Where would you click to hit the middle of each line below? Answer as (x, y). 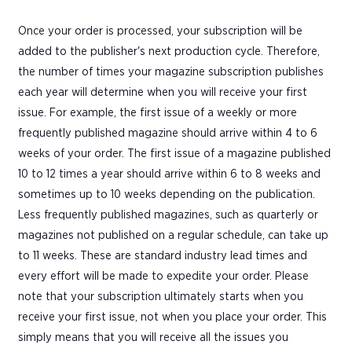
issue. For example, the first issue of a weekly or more (158, 112)
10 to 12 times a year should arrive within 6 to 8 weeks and (169, 174)
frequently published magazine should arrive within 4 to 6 (168, 133)
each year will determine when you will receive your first (163, 92)
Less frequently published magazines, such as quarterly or (168, 214)
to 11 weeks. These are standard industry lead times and (163, 255)
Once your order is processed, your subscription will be (160, 31)
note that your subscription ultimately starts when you (161, 296)
